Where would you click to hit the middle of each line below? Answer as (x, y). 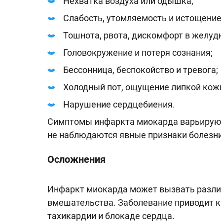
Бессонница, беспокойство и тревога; (141, 70)
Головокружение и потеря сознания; (138, 53)
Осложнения (76, 159)
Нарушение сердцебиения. (119, 104)
